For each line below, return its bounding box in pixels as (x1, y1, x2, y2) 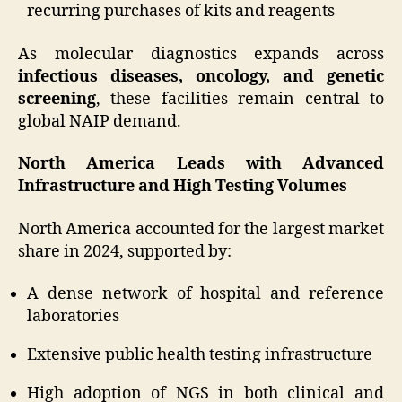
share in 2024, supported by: (18, 240, 232, 262)
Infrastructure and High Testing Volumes (18, 176, 347, 197)
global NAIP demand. (18, 110, 181, 132)
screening (18, 88, 96, 109)
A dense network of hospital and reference (27, 284, 384, 305)
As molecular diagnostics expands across (18, 43, 384, 65)
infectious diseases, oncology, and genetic (18, 66, 384, 87)
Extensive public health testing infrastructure (27, 345, 372, 366)
